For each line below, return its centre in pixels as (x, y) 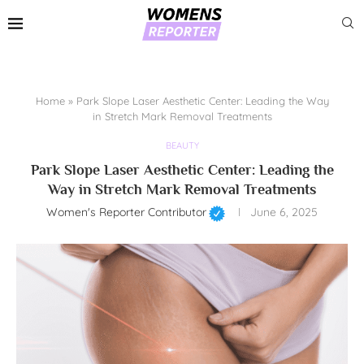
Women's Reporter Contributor (127, 212)
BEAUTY (182, 145)
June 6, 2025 (284, 212)
